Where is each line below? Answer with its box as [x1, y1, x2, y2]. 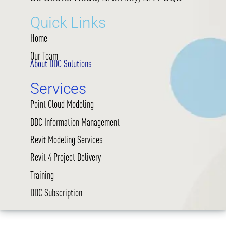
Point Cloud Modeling [30, 98, 94, 110]
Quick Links [30, 14, 106, 32]
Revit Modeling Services [30, 134, 103, 146]
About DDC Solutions [30, 58, 92, 70]
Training [30, 169, 54, 181]
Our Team [30, 50, 58, 62]
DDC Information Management [30, 116, 120, 128]
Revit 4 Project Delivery [30, 151, 103, 163]
